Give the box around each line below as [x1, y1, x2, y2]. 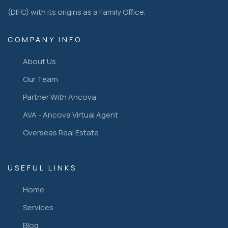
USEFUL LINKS [8, 162, 77, 173]
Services [23, 202, 53, 213]
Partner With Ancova [23, 91, 96, 102]
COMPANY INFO [8, 34, 82, 44]
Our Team [23, 73, 58, 84]
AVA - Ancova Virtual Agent [23, 109, 118, 120]
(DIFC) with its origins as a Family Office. [8, 6, 146, 17]
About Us [23, 55, 56, 67]
